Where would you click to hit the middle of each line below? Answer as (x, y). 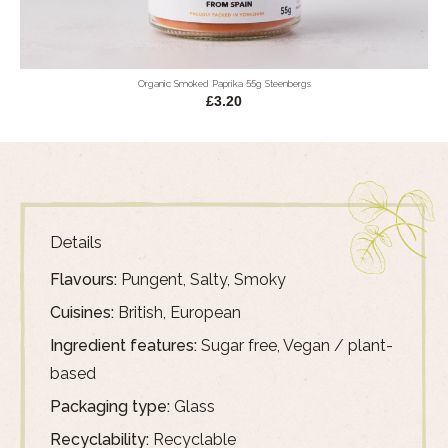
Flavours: (83, 280)
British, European (177, 313)
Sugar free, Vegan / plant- (295, 346)
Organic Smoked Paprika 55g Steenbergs (224, 84)
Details (76, 242)
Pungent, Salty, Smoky (201, 280)
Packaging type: (110, 407)
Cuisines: (82, 313)
